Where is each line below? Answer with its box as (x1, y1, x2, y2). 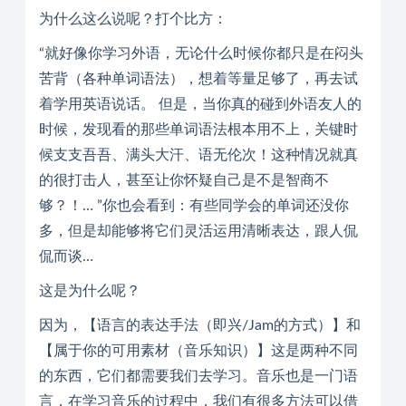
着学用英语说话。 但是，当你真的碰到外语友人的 (39, 97, 362, 111)
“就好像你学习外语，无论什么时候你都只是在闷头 (39, 46, 363, 61)
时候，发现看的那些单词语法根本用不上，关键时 (39, 122, 358, 137)
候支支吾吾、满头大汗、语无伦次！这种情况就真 (39, 148, 358, 162)
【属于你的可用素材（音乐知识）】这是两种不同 (39, 343, 358, 358)
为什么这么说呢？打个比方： (39, 12, 227, 26)
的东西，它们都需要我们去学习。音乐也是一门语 (39, 369, 358, 383)
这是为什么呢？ (39, 284, 140, 298)
